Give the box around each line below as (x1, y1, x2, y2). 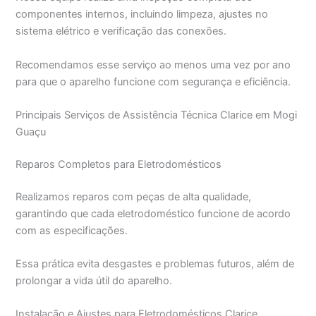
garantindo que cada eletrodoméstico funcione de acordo (16, 207, 291, 220)
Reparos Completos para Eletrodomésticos (16, 157, 222, 171)
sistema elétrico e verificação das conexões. (16, 25, 227, 38)
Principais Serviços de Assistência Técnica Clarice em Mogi (16, 108, 298, 121)
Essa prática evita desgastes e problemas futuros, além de (16, 257, 295, 271)
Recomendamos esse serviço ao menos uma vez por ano (16, 58, 291, 71)
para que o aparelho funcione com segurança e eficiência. (16, 75, 291, 88)
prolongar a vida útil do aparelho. (16, 274, 173, 288)
